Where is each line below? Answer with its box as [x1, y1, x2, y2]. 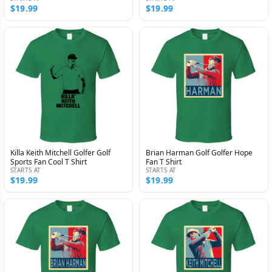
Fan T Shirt [146, 157, 182, 168]
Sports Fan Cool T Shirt [10, 157, 87, 168]
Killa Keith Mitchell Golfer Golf [10, 148, 110, 158]
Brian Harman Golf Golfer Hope [146, 148, 253, 158]
